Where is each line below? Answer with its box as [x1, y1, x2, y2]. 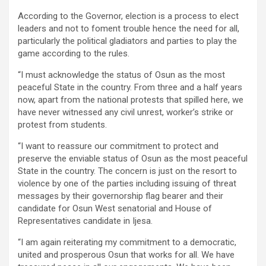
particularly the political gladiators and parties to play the [18, 36, 237, 47]
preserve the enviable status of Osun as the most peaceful [18, 153, 248, 164]
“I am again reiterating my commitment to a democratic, [18, 237, 236, 248]
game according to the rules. [18, 48, 129, 59]
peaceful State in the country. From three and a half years [18, 82, 242, 93]
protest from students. [18, 119, 107, 131]
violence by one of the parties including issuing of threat [18, 178, 236, 189]
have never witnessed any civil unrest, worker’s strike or [18, 107, 233, 118]
